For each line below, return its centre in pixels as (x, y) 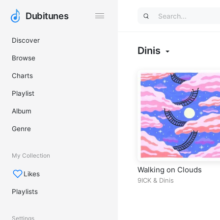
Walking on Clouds (170, 169)
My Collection (31, 155)
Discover (26, 40)
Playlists (25, 192)
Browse (24, 58)
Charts (22, 76)
